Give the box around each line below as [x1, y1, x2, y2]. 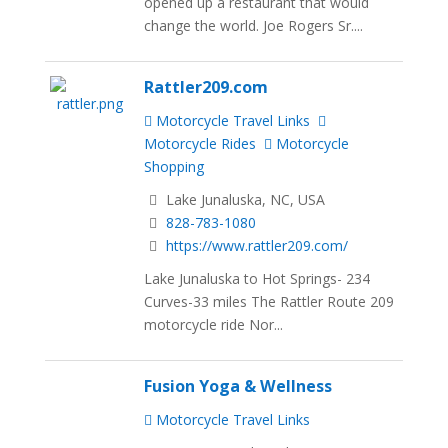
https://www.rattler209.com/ [166, 236, 349, 256]
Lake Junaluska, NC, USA [162, 190, 326, 210]
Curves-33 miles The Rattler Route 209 [144, 292, 395, 312]
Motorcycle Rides [144, 134, 257, 154]
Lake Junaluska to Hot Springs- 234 [144, 269, 371, 289]
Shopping [144, 157, 205, 177]
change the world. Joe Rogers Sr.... [144, 16, 364, 36]
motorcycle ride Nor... [144, 315, 284, 335]
